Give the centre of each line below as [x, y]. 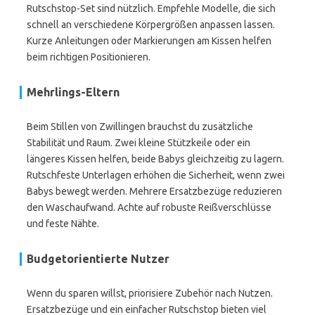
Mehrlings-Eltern [73, 92]
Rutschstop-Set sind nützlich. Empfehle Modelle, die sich [151, 8]
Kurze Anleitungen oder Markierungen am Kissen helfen [149, 41]
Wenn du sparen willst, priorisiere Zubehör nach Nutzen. [150, 293]
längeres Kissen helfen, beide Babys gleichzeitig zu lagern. [155, 159]
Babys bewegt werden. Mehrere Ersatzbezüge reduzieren [154, 191]
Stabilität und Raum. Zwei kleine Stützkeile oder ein [139, 143]
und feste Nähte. [63, 224]
